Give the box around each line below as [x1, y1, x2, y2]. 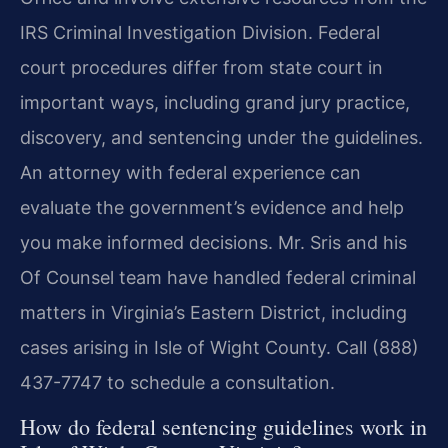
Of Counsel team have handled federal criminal [20, 266, 416, 288]
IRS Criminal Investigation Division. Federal [20, 21, 380, 43]
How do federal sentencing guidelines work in [20, 412, 427, 442]
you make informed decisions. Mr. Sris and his [20, 231, 407, 253]
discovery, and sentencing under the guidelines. [20, 126, 423, 148]
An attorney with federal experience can [20, 161, 361, 183]
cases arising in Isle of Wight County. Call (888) [20, 336, 419, 358]
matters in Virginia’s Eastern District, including [20, 301, 407, 323]
